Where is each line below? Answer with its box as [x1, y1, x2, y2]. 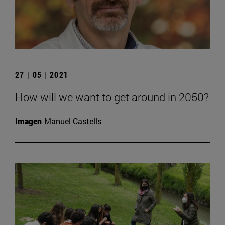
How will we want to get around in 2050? [15, 90, 209, 105]
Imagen [15, 116, 42, 127]
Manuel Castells [44, 116, 101, 127]
